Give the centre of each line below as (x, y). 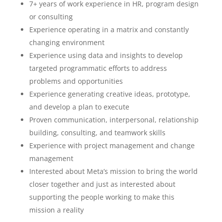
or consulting (51, 17)
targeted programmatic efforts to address (98, 68)
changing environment (67, 42)
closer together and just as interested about (102, 184)
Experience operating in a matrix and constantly (109, 29)
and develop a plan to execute (79, 107)
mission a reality (56, 210)
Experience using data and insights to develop (106, 55)
